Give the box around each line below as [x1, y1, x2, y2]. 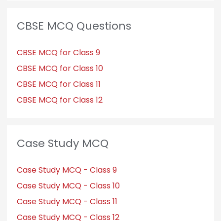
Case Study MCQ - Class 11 [16, 195, 117, 207]
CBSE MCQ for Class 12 [16, 94, 103, 106]
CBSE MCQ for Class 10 [16, 62, 103, 74]
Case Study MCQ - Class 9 [16, 164, 117, 176]
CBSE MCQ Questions [16, 18, 131, 34]
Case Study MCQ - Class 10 [16, 180, 120, 191]
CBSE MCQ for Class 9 [16, 46, 100, 58]
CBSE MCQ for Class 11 [16, 78, 101, 90]
